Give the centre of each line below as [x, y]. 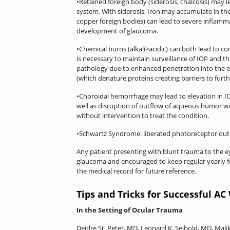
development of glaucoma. [117, 31]
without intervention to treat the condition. [143, 115]
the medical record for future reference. [136, 171]
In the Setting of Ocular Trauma [130, 210]
